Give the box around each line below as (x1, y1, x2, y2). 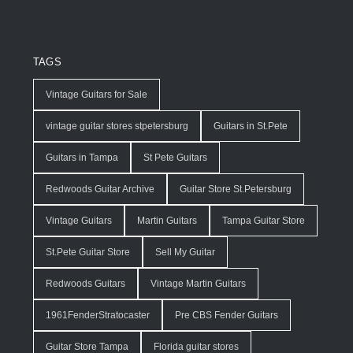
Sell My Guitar (155, 246, 215, 258)
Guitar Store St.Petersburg (180, 183, 292, 195)
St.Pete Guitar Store (46, 246, 130, 258)
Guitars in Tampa (46, 151, 118, 163)
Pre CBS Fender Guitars (175, 309, 278, 321)
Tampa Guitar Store (222, 214, 305, 226)
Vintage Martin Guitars (150, 277, 246, 289)
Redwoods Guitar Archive (46, 183, 154, 195)
